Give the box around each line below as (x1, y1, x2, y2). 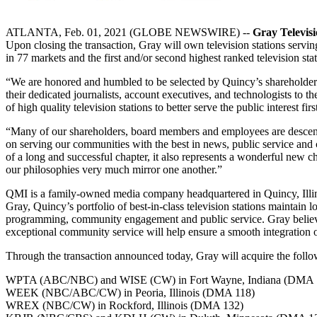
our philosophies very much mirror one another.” (6, 163, 222, 176)
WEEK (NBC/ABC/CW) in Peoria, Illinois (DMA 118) (6, 287, 255, 299)
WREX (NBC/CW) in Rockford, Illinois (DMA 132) (6, 299, 243, 312)
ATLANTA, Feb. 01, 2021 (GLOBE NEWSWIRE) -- (6, 26, 253, 39)
